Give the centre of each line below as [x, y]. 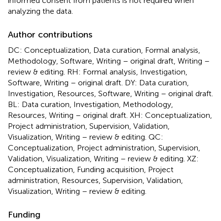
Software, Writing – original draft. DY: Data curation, [98, 82]
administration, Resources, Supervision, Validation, [95, 180]
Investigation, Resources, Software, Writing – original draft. [110, 93]
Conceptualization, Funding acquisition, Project [91, 169]
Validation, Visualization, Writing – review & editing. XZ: [103, 158]
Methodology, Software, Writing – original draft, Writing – [109, 61]
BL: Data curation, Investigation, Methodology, [91, 104]
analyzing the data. [40, 11]
